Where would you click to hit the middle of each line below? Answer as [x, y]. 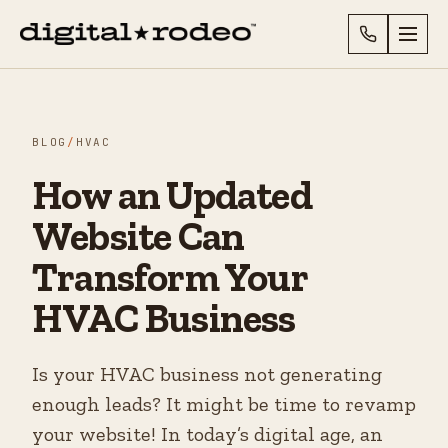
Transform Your [169, 277]
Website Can [138, 236]
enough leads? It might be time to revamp [224, 404]
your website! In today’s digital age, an [207, 434]
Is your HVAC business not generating [207, 374]
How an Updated [172, 195]
